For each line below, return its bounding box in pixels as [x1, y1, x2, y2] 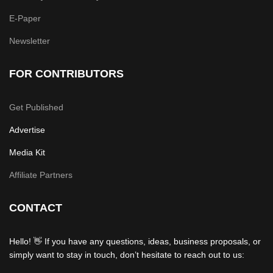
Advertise [9, 124, 45, 135]
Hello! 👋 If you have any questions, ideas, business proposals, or [9, 236, 261, 246]
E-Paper [9, 13, 41, 23]
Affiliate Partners [9, 169, 73, 180]
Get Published [9, 102, 63, 112]
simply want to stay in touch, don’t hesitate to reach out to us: [9, 249, 244, 260]
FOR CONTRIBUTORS [9, 67, 124, 80]
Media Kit [9, 147, 45, 157]
